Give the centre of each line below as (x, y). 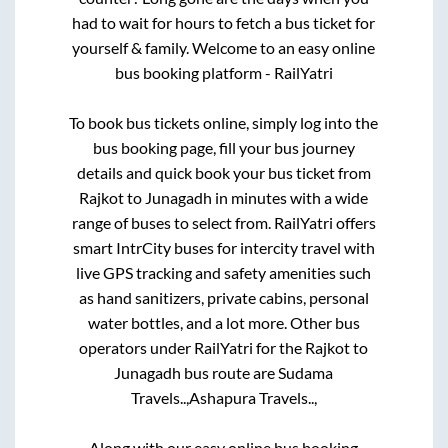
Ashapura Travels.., (252, 398)
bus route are (230, 373)
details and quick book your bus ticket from (223, 173)
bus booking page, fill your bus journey (223, 148)
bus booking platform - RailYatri (223, 73)
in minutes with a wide (290, 198)
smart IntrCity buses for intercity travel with (223, 248)
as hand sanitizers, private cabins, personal (223, 298)
